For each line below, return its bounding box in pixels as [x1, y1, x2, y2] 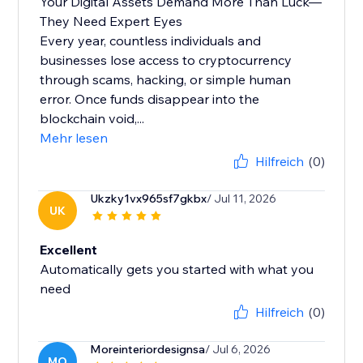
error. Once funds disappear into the [40, 91, 260, 108]
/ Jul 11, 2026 [207, 191, 277, 207]
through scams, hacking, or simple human [40, 71, 292, 88]
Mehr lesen [40, 130, 109, 147]
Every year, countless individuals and [40, 32, 262, 49]
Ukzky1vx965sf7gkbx [90, 191, 207, 207]
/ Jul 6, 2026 [205, 342, 271, 357]
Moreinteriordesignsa [90, 342, 206, 357]
